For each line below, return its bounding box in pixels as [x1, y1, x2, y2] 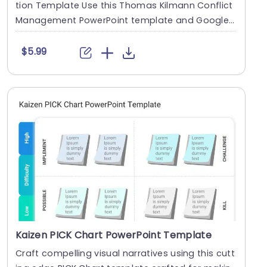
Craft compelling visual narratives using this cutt [15, 247, 235, 260]
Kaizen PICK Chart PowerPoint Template [15, 228, 212, 243]
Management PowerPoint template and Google [15, 14, 229, 27]
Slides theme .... [15, 29, 84, 42]
